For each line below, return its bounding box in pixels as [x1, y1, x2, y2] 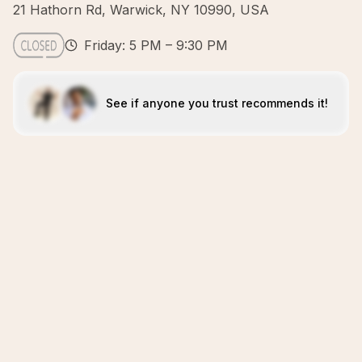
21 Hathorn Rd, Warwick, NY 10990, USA [13, 2, 269, 18]
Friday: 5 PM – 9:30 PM [84, 37, 228, 53]
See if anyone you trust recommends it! [105, 96, 328, 110]
